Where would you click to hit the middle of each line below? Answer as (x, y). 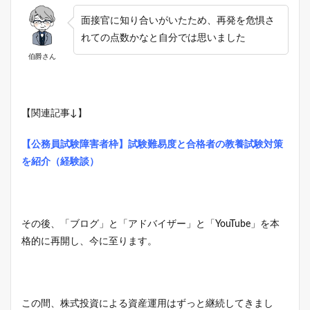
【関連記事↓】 (54, 113)
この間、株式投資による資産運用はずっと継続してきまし (147, 303)
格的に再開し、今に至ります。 (89, 241)
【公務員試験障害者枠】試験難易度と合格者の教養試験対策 (152, 144)
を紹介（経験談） (60, 162)
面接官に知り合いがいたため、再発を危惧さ (178, 20)
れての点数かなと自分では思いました (163, 38)
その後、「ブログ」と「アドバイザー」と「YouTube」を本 (151, 224)
